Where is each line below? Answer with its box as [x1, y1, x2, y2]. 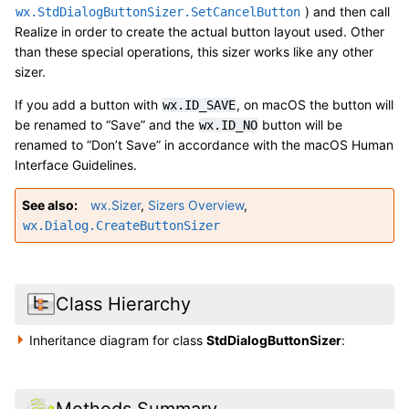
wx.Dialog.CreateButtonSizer [23, 218, 220, 234]
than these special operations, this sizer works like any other [15, 44, 373, 60]
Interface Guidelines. [15, 157, 137, 173]
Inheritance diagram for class [29, 331, 207, 348]
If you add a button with [15, 97, 162, 113]
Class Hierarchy [55, 293, 191, 316]
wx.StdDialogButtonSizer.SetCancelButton [16, 5, 300, 20]
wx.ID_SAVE [163, 98, 236, 113]
